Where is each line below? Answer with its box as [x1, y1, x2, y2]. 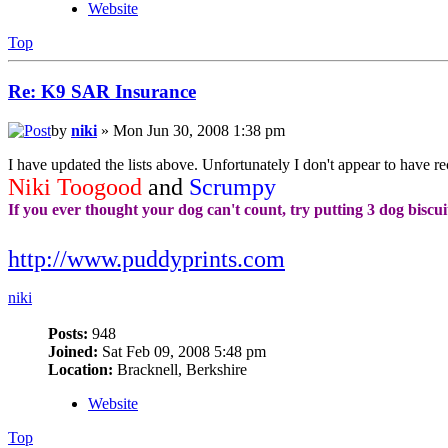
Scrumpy [189, 173, 276, 200]
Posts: [48, 324, 88, 342]
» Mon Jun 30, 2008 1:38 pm [97, 121, 285, 139]
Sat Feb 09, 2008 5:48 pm [98, 342, 266, 360]
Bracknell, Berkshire [113, 360, 247, 378]
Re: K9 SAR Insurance [8, 80, 196, 102]
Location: [48, 360, 113, 378]
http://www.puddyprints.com [8, 245, 285, 272]
